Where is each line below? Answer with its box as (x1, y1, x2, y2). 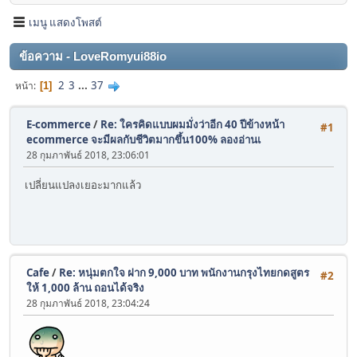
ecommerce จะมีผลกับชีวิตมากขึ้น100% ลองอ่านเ (26, 132, 261, 147)
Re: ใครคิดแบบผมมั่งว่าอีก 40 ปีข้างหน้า (100, 117, 284, 132)
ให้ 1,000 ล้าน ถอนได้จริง (26, 280, 144, 296)
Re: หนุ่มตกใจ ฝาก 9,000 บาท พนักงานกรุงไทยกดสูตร (59, 265, 309, 280)
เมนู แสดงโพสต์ (29, 14, 102, 29)
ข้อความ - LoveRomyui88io (19, 50, 167, 64)
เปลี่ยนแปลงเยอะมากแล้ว (25, 178, 141, 193)
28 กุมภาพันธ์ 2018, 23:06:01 (26, 148, 150, 163)
